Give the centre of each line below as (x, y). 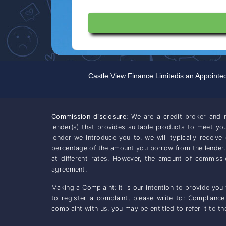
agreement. (69, 169)
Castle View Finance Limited (133, 75)
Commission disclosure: (90, 117)
